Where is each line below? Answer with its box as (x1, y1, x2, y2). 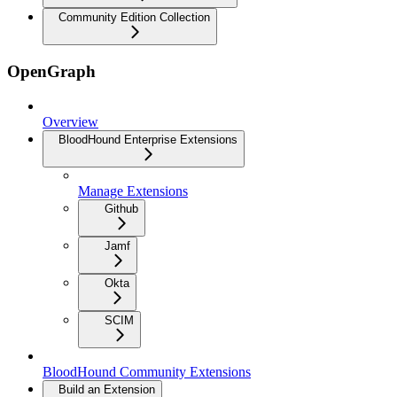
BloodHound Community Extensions (43, 363, 251, 379)
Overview (43, 113, 98, 129)
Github (105, 201, 138, 215)
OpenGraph (7, 61, 96, 81)
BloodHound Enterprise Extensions (58, 132, 237, 146)
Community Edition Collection (58, 11, 210, 25)
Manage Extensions (78, 183, 188, 198)
